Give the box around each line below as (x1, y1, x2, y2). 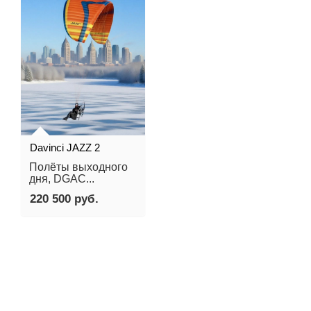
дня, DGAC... (29, 172, 94, 185)
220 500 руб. (30, 191, 99, 205)
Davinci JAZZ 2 (30, 142, 100, 153)
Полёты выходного (29, 160, 128, 173)
